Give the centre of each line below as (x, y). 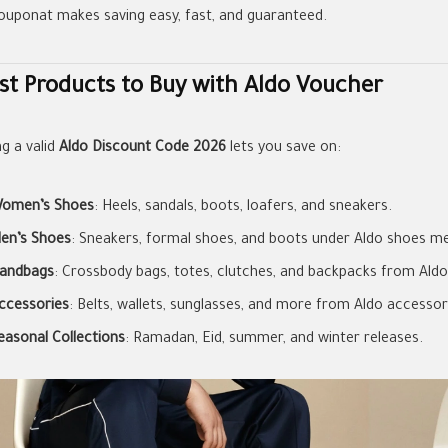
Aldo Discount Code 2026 (142, 148)
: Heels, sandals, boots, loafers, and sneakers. (243, 207)
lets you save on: (283, 148)
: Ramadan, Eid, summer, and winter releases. (274, 339)
